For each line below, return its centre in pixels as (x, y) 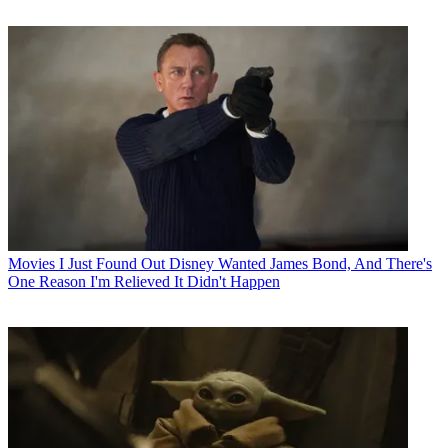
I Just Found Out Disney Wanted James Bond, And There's (245, 263)
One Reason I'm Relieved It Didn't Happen (144, 281)
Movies (31, 263)
